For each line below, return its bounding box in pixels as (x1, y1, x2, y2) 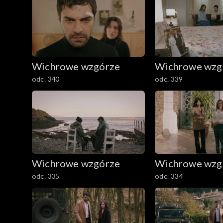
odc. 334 (155, 172, 183, 181)
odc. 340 (32, 74, 60, 83)
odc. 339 (155, 74, 183, 83)
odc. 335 (32, 172, 60, 181)
